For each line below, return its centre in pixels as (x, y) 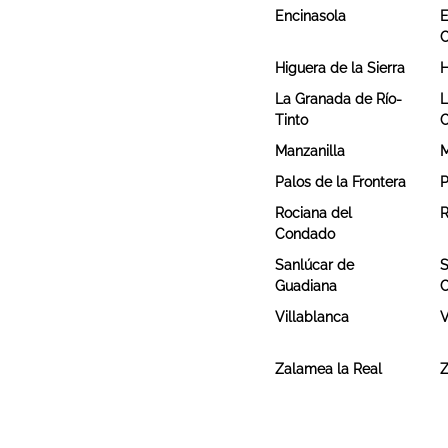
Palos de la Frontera (341, 181)
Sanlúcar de (315, 264)
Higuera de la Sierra (340, 67)
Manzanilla (310, 150)
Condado (305, 233)
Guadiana (306, 285)
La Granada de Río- (339, 98)
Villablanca (312, 316)
